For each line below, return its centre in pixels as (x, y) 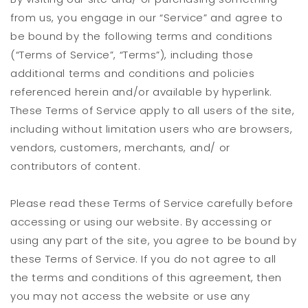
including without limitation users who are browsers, (152, 129)
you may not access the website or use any (130, 296)
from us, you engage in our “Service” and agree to (147, 18)
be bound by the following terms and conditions (142, 36)
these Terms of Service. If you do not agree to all (144, 259)
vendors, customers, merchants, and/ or (120, 148)
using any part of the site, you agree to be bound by (154, 241)
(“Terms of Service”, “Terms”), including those (132, 55)
